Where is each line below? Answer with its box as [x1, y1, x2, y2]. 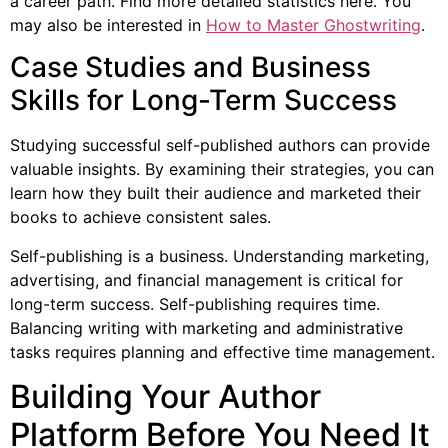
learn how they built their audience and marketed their [10, 183, 421, 204]
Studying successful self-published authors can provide [10, 135, 430, 156]
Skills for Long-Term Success [10, 83, 397, 118]
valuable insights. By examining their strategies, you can [10, 159, 434, 180]
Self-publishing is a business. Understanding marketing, [10, 245, 429, 266]
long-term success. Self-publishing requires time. [10, 293, 380, 314]
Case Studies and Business [10, 50, 371, 85]
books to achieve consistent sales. [10, 207, 271, 228]
